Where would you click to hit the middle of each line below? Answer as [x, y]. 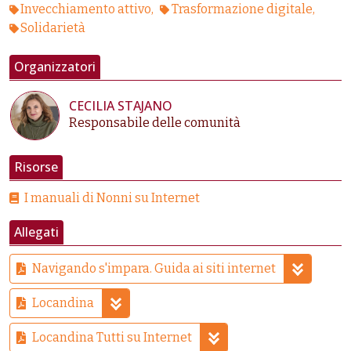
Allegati [36, 232]
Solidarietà [53, 28]
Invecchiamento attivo [86, 9]
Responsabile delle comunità [155, 123]
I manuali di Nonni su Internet [112, 198]
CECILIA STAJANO [121, 106]
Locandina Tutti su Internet [112, 338]
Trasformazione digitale [242, 9]
